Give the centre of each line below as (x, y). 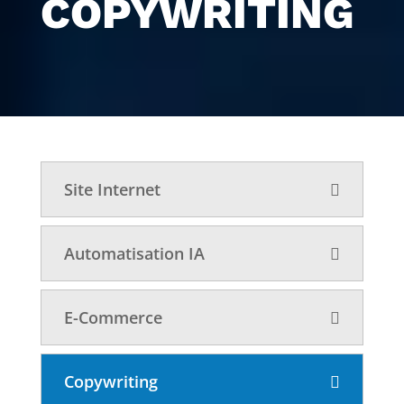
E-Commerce (113, 317)
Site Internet (112, 189)
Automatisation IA (134, 253)
